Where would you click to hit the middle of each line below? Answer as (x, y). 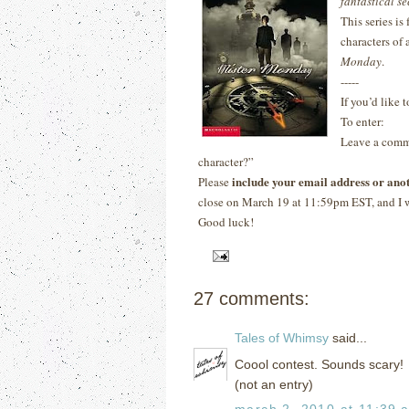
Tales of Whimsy (282, 337)
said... (348, 337)
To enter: (362, 121)
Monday (361, 61)
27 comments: (252, 298)
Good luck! (226, 222)
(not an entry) (274, 384)
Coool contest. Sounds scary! (319, 364)
